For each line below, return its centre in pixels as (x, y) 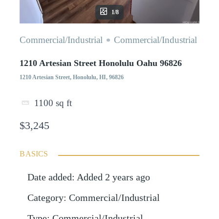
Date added (50, 177)
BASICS (34, 154)
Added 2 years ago (114, 177)
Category (46, 198)
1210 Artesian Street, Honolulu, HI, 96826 (72, 77)
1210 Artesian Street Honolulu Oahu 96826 (101, 63)
